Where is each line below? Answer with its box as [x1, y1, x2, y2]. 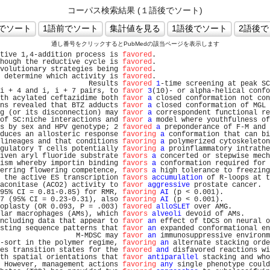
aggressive [148, 181, 190, 189]
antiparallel [148, 253, 198, 262]
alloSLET [156, 202, 190, 211]
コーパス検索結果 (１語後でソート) [67, 5, 202, 15]
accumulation [152, 174, 202, 182]
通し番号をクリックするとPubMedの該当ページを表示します [51, 40, 219, 47]
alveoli [152, 210, 181, 218]
